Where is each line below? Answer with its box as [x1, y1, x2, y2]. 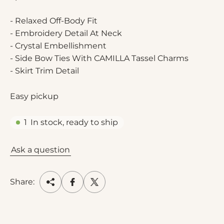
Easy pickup [10, 91, 58, 101]
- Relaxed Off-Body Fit [10, 16, 97, 26]
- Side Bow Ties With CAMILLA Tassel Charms [10, 53, 188, 63]
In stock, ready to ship [30, 117, 118, 127]
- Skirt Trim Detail [10, 66, 79, 76]
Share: [10, 177, 34, 187]
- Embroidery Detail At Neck [10, 28, 122, 38]
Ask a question [11, 145, 70, 155]
